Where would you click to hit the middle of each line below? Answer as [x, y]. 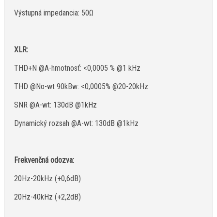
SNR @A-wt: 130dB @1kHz [55, 105]
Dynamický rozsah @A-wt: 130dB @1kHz [76, 124]
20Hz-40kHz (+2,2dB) [47, 197]
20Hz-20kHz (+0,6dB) [47, 179]
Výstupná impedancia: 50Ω [54, 13]
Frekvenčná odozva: [44, 160]
